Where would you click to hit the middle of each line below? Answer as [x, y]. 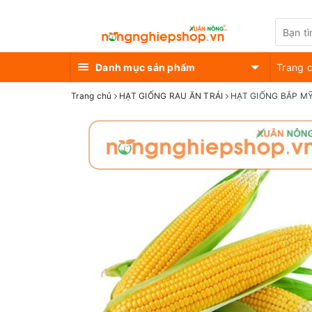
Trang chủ [92, 96]
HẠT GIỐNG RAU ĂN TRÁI [171, 96]
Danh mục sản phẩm [146, 67]
